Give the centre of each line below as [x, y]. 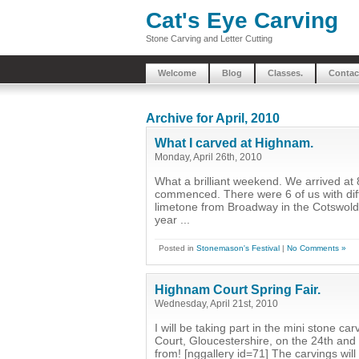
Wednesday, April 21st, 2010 [216, 303]
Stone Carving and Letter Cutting [209, 38]
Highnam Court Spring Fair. [238, 290]
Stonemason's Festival [238, 248]
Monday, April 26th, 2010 [208, 157]
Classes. [285, 73]
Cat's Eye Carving [242, 20]
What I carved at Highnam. [234, 143]
